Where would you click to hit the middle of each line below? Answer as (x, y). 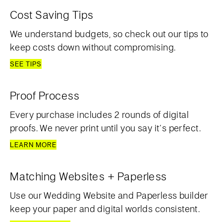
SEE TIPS (26, 64)
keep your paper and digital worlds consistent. (105, 209)
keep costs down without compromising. (93, 47)
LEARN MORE (33, 145)
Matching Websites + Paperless (88, 176)
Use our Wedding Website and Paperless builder (109, 195)
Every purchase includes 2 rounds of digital (100, 114)
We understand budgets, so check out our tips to (109, 34)
